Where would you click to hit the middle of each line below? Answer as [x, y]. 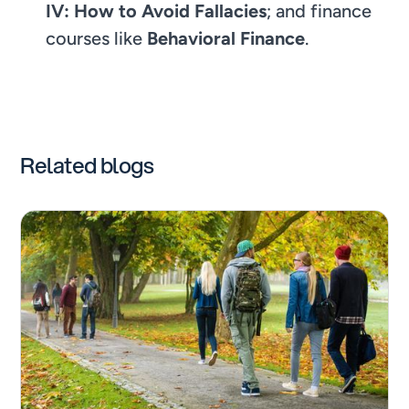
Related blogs [87, 165]
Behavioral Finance [226, 38]
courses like [97, 38]
